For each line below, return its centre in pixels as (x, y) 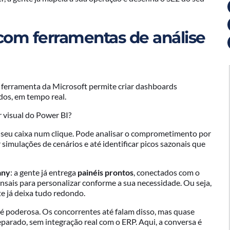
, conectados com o (167, 172)
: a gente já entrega (44, 172)
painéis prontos (106, 172)
